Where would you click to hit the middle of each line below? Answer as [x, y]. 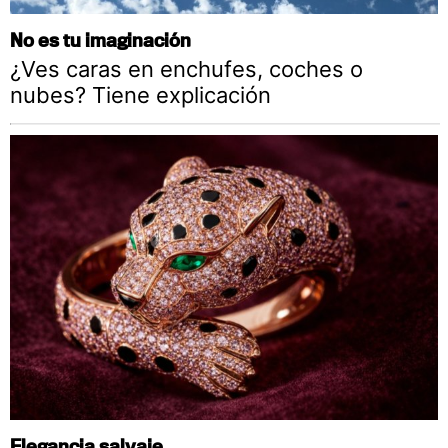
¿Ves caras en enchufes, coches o [186, 69]
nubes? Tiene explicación [140, 95]
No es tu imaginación [100, 40]
